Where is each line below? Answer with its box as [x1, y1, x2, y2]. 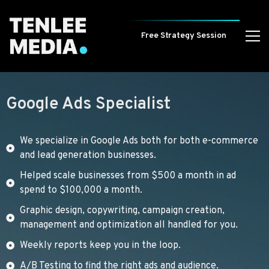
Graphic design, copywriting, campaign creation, [19, 204, 225, 217]
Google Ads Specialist [6, 93, 171, 115]
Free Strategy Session [141, 31, 226, 41]
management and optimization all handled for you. [19, 219, 238, 231]
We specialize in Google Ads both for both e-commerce [19, 134, 258, 147]
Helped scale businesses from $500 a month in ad [19, 169, 236, 182]
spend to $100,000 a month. [19, 184, 142, 196]
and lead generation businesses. [19, 149, 156, 162]
